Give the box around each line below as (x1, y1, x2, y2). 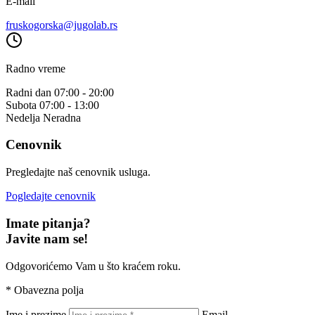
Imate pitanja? (6, 215, 91, 231)
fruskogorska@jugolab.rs (6, 18, 117, 31)
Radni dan (6, 86, 51, 98)
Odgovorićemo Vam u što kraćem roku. (6, 259, 181, 272)
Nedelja (6, 111, 40, 124)
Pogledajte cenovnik (6, 190, 96, 202)
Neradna (43, 111, 81, 124)
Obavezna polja (11, 283, 84, 296)
